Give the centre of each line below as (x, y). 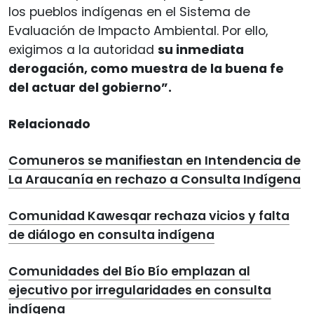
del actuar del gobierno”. (90, 87)
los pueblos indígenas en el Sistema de (129, 12)
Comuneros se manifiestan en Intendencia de (155, 160)
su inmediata (201, 49)
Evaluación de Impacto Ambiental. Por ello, (138, 30)
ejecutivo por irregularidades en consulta (140, 290)
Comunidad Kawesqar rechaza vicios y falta (149, 216)
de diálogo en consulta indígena (111, 234)
